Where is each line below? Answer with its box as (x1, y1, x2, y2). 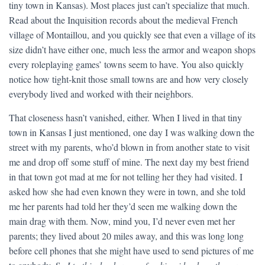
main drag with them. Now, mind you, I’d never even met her (9, 215, 235, 227)
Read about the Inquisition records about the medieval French (9, 14, 238, 26)
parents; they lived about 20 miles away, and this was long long (9, 230, 244, 242)
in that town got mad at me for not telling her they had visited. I (9, 170, 243, 183)
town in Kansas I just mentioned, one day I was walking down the (9, 126, 254, 138)
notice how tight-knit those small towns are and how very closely (9, 73, 248, 85)
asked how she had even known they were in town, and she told (9, 185, 245, 198)
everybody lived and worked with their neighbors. (9, 88, 193, 100)
